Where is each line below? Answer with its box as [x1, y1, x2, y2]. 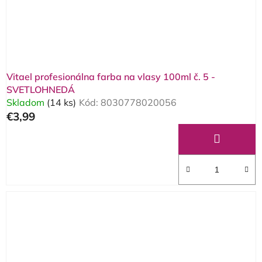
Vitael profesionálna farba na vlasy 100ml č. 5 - [6, 71, 215, 83]
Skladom [6, 96, 47, 109]
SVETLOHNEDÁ [6, 84, 75, 96]
